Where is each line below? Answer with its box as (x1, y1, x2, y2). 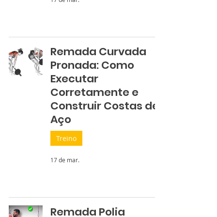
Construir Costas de (50, 98, 159, 113)
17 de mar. (50, 156, 79, 164)
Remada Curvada (50, 44, 146, 59)
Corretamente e (50, 85, 139, 100)
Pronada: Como (50, 58, 134, 73)
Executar (50, 71, 98, 86)
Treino (56, 134, 77, 143)
